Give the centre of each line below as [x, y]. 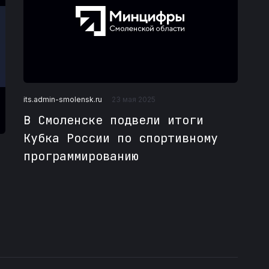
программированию [81, 156]
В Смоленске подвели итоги [113, 120]
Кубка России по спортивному [120, 138]
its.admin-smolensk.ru [62, 99]
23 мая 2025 [133, 100]
